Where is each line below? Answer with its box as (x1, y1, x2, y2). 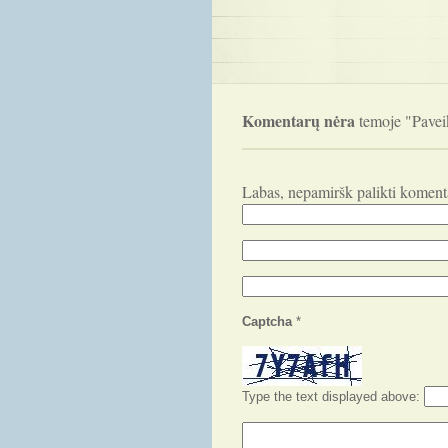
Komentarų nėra (242, 109, 355, 132)
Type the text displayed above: (242, 389, 420, 404)
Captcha (242, 314, 296, 329)
